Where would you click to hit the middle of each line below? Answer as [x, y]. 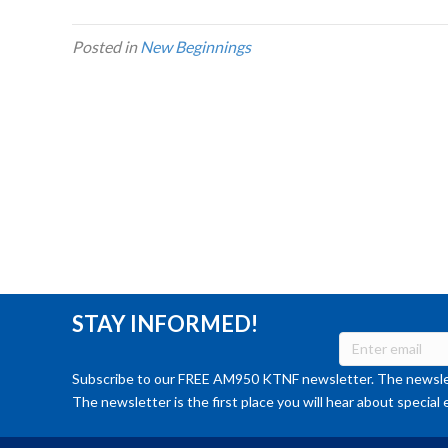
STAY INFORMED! [165, 323]
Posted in [106, 47]
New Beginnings [195, 47]
